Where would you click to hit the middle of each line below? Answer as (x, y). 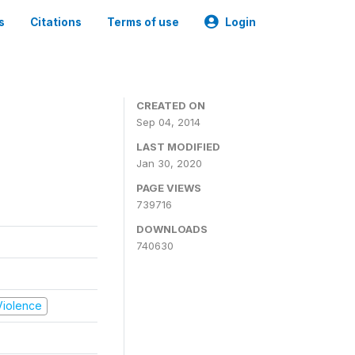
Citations (56, 22)
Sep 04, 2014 (168, 122)
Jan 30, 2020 (169, 163)
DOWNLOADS (172, 229)
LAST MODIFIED (178, 147)
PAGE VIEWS (169, 188)
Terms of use (143, 22)
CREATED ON (171, 105)
